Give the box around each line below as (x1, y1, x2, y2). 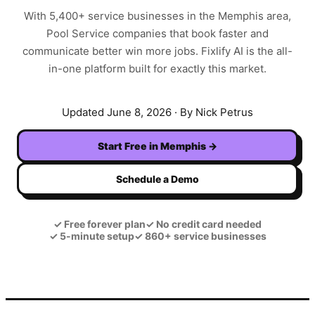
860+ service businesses (142, 230, 266, 243)
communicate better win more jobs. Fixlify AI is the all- (22, 44, 292, 58)
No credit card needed (154, 218, 262, 231)
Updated (62, 105, 107, 120)
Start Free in (98, 140, 160, 153)
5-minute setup (57, 230, 134, 243)
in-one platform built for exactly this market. (49, 62, 266, 76)
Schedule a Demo (116, 173, 199, 186)
